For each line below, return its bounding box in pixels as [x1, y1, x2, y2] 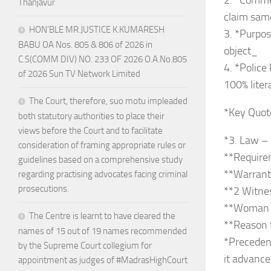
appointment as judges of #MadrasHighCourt [18, 255, 188, 266]
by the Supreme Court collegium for [18, 240, 152, 252]
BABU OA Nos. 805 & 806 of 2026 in [18, 39, 152, 51]
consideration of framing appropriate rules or [18, 140, 186, 151]
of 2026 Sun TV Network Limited [18, 68, 140, 80]
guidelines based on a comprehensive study [18, 154, 183, 166]
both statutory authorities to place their [18, 111, 165, 122]
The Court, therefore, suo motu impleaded [29, 96, 188, 107]
